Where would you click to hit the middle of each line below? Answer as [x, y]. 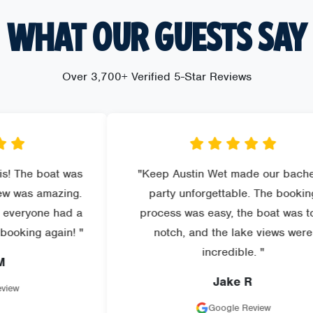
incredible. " [181, 252]
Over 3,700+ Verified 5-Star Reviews [156, 77]
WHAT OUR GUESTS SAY [156, 39]
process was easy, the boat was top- [181, 213]
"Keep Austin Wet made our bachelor [181, 174]
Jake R [181, 282]
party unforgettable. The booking [181, 194]
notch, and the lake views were [181, 233]
